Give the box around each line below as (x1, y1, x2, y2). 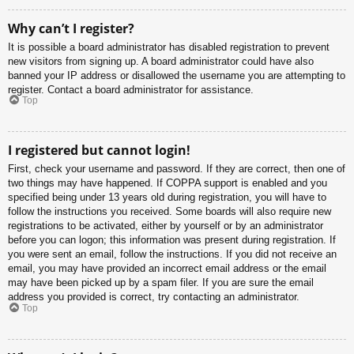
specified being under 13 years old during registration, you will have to (8, 191, 326, 204)
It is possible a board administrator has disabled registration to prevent (8, 40, 330, 53)
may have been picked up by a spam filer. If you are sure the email (8, 277, 314, 289)
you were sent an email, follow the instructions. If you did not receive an (8, 248, 337, 261)
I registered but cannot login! (8, 141, 190, 160)
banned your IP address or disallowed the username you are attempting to (8, 69, 345, 81)
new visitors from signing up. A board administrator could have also (8, 55, 314, 67)
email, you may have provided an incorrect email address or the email (8, 262, 326, 275)
